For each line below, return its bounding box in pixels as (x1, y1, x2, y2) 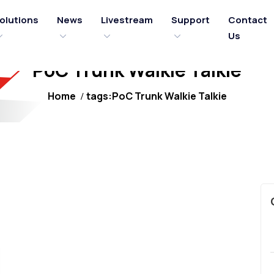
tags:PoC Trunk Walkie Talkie (86, 89, 227, 103)
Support (171, 13, 210, 26)
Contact (228, 13, 267, 26)
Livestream (101, 13, 153, 26)
